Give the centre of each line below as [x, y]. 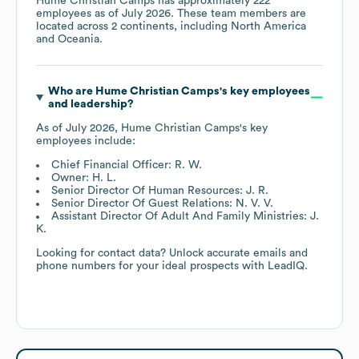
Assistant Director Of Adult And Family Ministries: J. [185, 216]
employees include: [86, 141]
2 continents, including [171, 26]
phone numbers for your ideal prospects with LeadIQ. [172, 266]
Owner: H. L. [84, 177]
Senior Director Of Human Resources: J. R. [160, 190]
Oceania [79, 39]
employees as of [79, 13]
